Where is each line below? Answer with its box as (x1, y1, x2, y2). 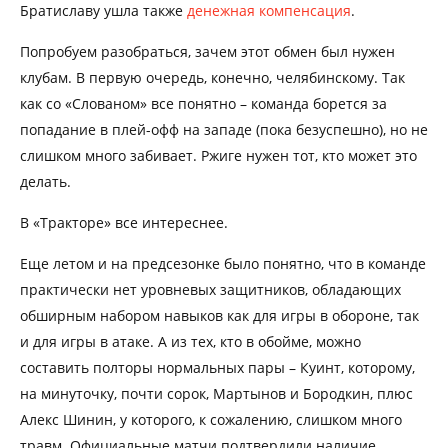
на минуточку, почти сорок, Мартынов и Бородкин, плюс (20, 383, 413, 403)
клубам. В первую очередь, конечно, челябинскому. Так (20, 67, 405, 87)
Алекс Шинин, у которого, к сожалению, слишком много (20, 409, 402, 429)
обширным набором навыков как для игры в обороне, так (20, 305, 419, 325)
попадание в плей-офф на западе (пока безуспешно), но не (20, 119, 428, 139)
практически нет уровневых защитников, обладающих (20, 279, 401, 299)
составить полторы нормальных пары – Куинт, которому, (20, 357, 415, 377)
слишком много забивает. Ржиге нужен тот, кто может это (20, 145, 417, 165)
